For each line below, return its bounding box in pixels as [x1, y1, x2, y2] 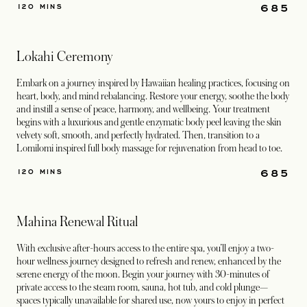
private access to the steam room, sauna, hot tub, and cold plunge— [16, 282, 268, 293]
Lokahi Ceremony [16, 49, 112, 64]
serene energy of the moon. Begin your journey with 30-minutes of [16, 269, 269, 280]
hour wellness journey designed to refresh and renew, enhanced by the [16, 256, 281, 267]
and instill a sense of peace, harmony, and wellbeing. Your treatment [16, 103, 270, 114]
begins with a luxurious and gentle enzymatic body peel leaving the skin [16, 116, 282, 127]
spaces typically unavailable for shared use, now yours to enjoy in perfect [16, 295, 284, 306]
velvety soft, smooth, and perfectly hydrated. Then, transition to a [16, 130, 260, 140]
